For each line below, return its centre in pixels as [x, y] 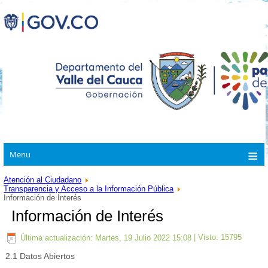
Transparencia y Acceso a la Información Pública [89, 189]
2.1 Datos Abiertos [40, 256]
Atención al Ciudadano [43, 180]
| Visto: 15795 [217, 237]
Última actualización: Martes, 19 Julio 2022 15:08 [106, 237]
